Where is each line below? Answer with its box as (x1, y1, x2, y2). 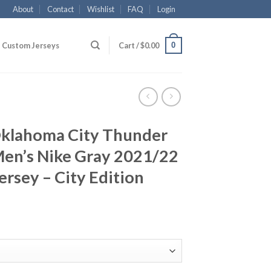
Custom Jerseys (2, 41, 60, 50)
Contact (47, 4, 74, 14)
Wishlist (87, 4, 115, 14)
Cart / (118, 41, 140, 50)
